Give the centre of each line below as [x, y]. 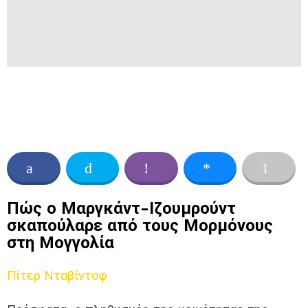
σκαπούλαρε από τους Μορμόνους [140, 226]
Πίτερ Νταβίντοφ [57, 276]
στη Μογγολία [60, 243]
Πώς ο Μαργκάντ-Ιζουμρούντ [121, 209]
